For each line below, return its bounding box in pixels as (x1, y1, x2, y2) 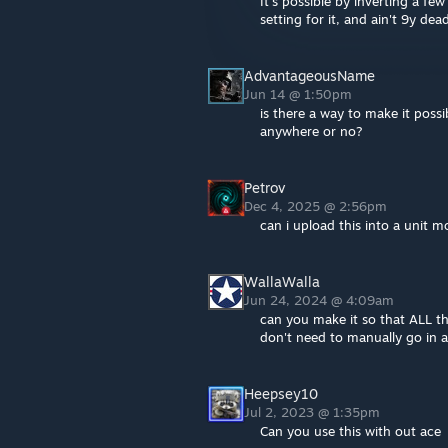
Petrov (244, 179, 285, 196)
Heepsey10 (244, 385, 318, 402)
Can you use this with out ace (260, 423, 441, 439)
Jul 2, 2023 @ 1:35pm (244, 404, 384, 420)
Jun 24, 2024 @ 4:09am (244, 292, 398, 308)
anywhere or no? (260, 123, 363, 139)
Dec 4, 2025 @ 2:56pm (244, 198, 391, 214)
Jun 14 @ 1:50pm (244, 86, 356, 102)
